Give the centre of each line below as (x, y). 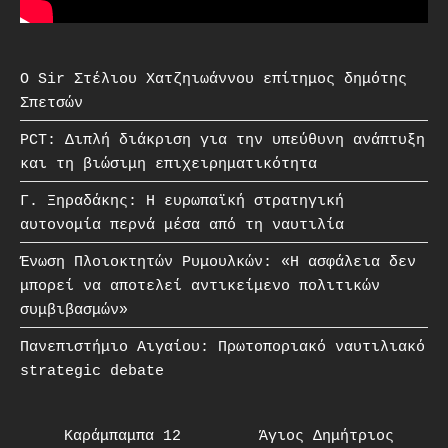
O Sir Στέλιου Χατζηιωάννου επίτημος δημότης (213, 79)
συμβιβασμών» (74, 310)
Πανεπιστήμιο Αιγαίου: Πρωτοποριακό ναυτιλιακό (222, 347)
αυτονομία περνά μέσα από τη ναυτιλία (182, 225)
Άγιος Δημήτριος (326, 436)
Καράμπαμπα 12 (122, 436)
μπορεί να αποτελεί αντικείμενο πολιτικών (200, 286)
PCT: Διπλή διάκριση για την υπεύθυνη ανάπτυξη (222, 140)
